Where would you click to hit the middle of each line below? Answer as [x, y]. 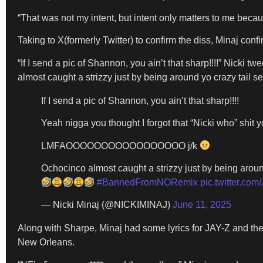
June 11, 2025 [202, 205]
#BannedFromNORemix [148, 182]
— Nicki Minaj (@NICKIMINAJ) [107, 205]
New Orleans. [46, 242]
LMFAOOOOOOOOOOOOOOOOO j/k [120, 146]
